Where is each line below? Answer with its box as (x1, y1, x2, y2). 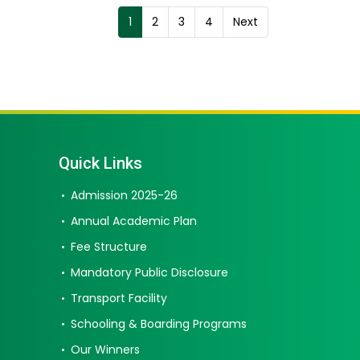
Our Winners (71, 342, 140, 358)
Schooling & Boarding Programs (71, 316, 247, 332)
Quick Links (59, 153, 142, 173)
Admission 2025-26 (71, 187, 178, 203)
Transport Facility (71, 290, 167, 306)
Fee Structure (71, 239, 147, 255)
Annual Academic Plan (71, 213, 197, 229)
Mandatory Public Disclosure (71, 264, 228, 280)
